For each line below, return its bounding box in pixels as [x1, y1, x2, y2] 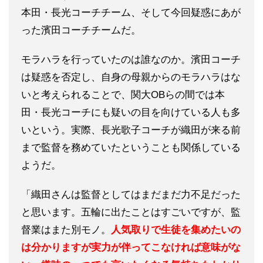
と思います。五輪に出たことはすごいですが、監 [21, 206, 241, 218]
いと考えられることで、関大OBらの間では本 [21, 89, 225, 100]
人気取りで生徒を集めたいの [111, 224, 241, 235]
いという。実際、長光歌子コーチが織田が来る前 [21, 124, 241, 136]
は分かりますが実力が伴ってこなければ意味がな [21, 241, 241, 253]
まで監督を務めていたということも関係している [21, 141, 241, 153]
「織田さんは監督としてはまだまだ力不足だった [21, 188, 241, 200]
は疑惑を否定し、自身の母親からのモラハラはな [21, 71, 241, 83]
